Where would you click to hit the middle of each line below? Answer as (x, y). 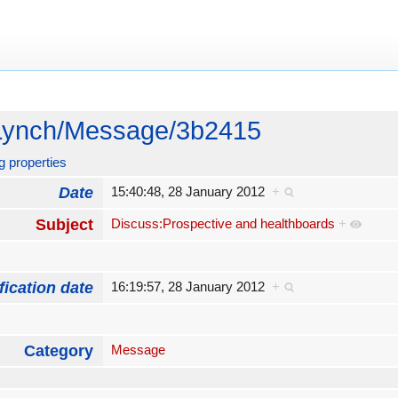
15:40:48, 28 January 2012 (191, 192)
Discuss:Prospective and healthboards (223, 224)
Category (59, 351)
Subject (65, 225)
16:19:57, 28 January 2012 (191, 287)
